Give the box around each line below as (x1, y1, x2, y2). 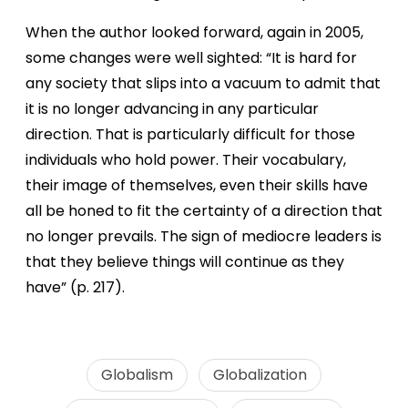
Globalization (213, 363, 307, 385)
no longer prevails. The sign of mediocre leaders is (25, 225, 382, 247)
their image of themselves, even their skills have (25, 174, 368, 196)
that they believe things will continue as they (25, 250, 344, 272)
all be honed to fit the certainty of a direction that (25, 199, 382, 221)
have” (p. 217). (25, 276, 125, 298)
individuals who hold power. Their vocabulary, (25, 148, 346, 170)
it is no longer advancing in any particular (25, 97, 319, 119)
